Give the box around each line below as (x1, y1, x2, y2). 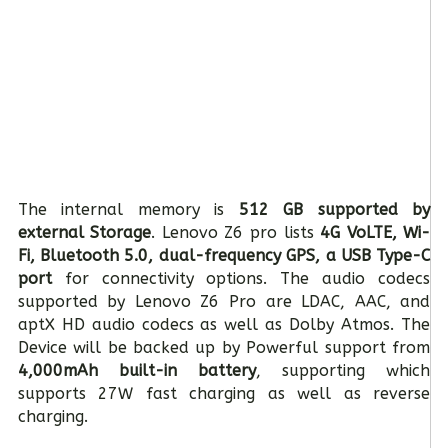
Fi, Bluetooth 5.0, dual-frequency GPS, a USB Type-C (17, 246, 431, 266)
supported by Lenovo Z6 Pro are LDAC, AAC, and (17, 292, 431, 312)
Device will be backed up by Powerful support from (17, 338, 431, 358)
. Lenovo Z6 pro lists (151, 223, 321, 243)
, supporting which (255, 361, 431, 381)
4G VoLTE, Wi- (320, 223, 431, 243)
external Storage (17, 223, 152, 243)
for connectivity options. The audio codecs (51, 269, 431, 289)
